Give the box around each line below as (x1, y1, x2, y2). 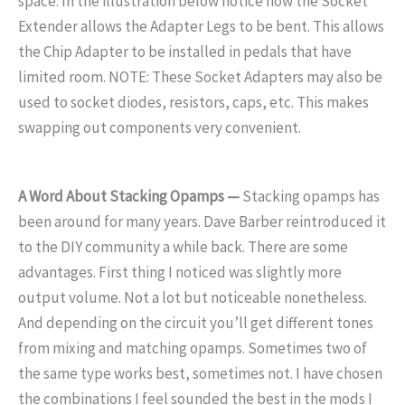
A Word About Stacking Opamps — (18, 185, 240, 206)
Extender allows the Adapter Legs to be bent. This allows (18, 16, 384, 37)
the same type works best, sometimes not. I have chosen (18, 363, 382, 383)
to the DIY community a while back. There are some (18, 236, 348, 257)
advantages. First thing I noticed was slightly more (18, 261, 342, 282)
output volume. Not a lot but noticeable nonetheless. (18, 287, 367, 307)
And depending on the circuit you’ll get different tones (18, 312, 373, 333)
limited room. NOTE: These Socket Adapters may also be (18, 67, 382, 88)
